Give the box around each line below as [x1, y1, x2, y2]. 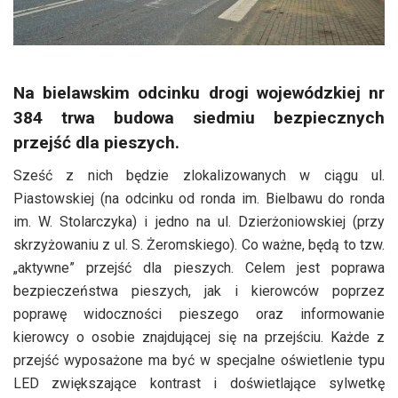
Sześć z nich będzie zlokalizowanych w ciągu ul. [13, 166, 385, 184]
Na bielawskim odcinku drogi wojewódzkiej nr [13, 83, 385, 104]
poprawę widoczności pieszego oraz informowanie [13, 305, 385, 322]
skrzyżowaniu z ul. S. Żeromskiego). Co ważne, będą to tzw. [13, 235, 385, 253]
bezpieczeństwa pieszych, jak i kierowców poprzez [13, 282, 385, 299]
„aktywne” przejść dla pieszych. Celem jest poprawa [13, 259, 385, 276]
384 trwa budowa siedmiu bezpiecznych [13, 107, 385, 129]
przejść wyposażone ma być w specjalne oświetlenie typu [13, 351, 385, 369]
